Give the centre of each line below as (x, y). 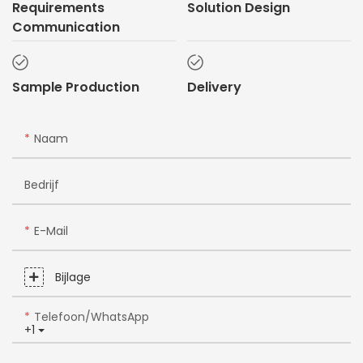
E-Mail (51, 231)
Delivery (214, 87)
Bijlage (73, 278)
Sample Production (76, 87)
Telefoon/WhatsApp (92, 317)
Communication (66, 27)
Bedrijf (42, 185)
